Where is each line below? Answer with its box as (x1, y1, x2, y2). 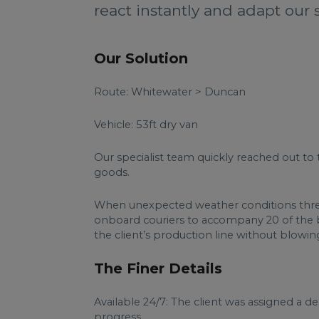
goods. (94, 166, 130, 179)
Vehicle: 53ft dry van (94, 118, 198, 131)
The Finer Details (94, 260, 222, 277)
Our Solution (94, 50, 188, 67)
